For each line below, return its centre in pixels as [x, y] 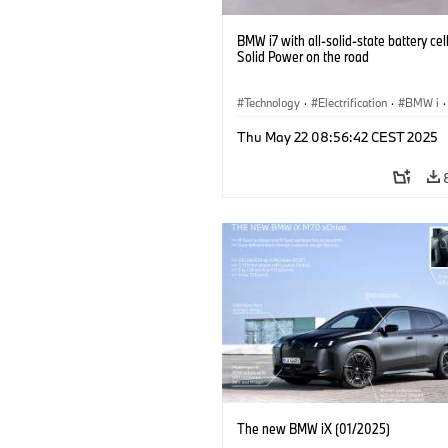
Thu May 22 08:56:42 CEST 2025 [337, 136]
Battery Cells [277, 125]
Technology [272, 102]
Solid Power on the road [303, 56]
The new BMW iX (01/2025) [313, 428]
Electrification [352, 102]
